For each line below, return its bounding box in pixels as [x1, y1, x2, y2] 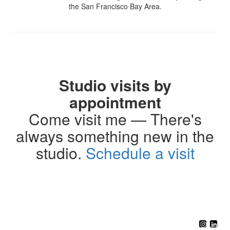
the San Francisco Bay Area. [68, 1, 162, 12]
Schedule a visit [85, 142, 195, 164]
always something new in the [16, 125, 214, 147]
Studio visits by [59, 74, 171, 97]
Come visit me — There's [28, 108, 202, 130]
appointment [69, 91, 161, 113]
